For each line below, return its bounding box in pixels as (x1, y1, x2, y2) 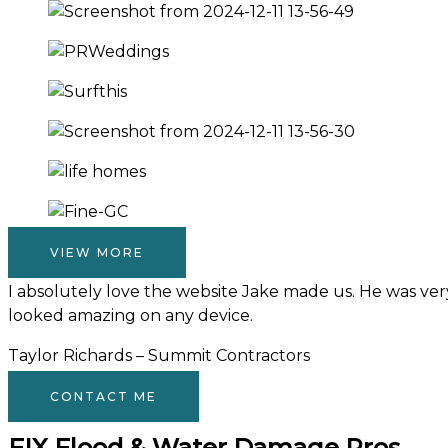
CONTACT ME (50, 389, 157, 404)
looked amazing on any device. (8, 306, 253, 325)
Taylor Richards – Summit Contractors (8, 346, 310, 365)
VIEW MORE (50, 245, 144, 260)
